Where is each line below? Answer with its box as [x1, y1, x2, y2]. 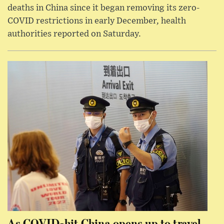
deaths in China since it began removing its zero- [7, 3, 199, 13]
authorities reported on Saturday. [7, 29, 141, 39]
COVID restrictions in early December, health [7, 16, 186, 26]
